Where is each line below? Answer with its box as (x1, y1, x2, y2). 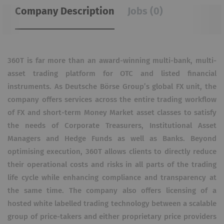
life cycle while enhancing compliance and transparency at (7, 174, 216, 181)
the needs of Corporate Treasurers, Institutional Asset (7, 122, 216, 129)
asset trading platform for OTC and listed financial (7, 70, 216, 77)
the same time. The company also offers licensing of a (7, 187, 216, 194)
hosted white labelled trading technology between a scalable (7, 200, 216, 207)
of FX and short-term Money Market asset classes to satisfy (7, 109, 216, 116)
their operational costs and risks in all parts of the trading (7, 161, 216, 168)
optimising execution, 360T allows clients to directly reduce (7, 148, 216, 155)
